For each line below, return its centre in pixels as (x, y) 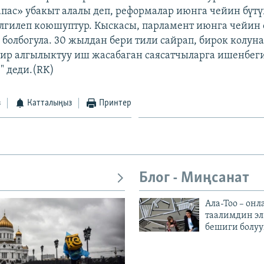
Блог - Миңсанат (194, 178)
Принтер (115, 103)
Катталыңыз (50, 103)
